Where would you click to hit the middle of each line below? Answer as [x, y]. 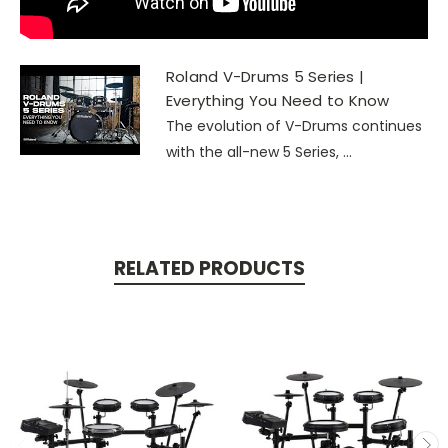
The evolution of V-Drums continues [293, 126]
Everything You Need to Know [277, 101]
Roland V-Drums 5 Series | [265, 77]
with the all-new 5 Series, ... [258, 152]
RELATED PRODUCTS [209, 269]
